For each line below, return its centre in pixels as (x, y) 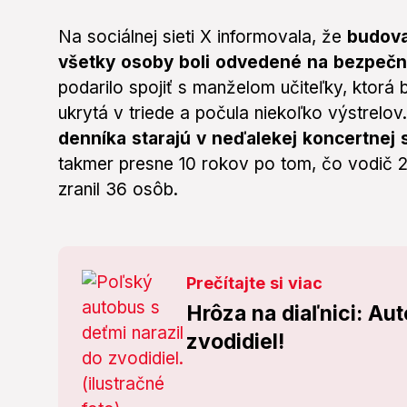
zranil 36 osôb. (118, 190)
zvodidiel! (236, 342)
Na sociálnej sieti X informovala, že (203, 37)
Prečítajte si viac (255, 283)
